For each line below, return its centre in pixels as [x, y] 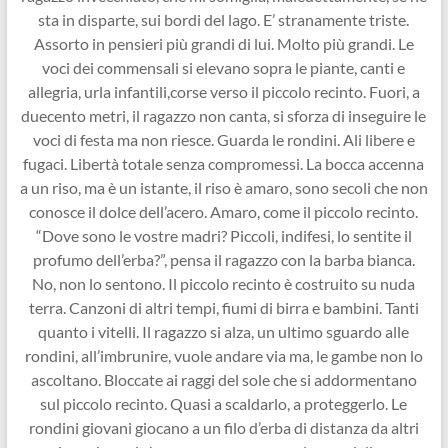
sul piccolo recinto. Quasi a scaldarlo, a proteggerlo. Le [224, 403]
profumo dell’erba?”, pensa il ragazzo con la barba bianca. [223, 259]
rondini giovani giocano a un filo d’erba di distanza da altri [223, 427]
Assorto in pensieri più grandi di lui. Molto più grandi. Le [223, 43]
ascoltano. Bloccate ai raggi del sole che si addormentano [223, 379]
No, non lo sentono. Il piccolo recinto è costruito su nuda [224, 283]
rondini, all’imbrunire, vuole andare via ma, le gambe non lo [223, 355]
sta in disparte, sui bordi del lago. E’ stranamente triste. [224, 19]
